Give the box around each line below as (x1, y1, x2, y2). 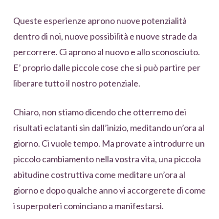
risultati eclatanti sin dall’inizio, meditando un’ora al (13, 122, 204, 133)
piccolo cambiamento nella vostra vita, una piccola (13, 153, 201, 165)
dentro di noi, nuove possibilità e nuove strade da (13, 31, 197, 42)
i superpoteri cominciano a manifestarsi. (13, 200, 164, 212)
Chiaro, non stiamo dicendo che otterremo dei (13, 107, 186, 118)
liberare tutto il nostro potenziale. (13, 78, 140, 89)
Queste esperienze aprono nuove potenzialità (13, 15, 187, 26)
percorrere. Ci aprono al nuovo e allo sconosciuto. (13, 46, 200, 58)
